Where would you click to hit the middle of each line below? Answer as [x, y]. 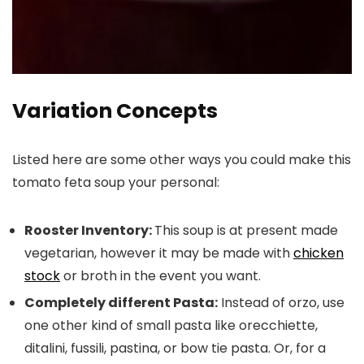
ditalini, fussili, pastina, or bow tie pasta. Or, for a [175, 348]
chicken [318, 253]
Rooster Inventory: [89, 230]
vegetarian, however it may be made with [159, 253]
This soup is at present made [246, 230]
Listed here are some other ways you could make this [182, 159]
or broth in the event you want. [160, 275]
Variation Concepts [115, 110]
